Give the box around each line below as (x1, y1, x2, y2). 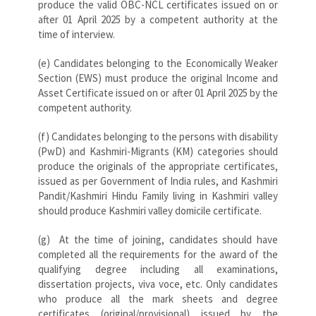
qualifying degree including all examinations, (38, 262, 278, 276)
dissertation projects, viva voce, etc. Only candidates (38, 276, 278, 291)
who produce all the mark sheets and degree (38, 291, 278, 305)
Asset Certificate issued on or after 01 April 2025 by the (38, 85, 278, 99)
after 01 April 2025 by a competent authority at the (38, 12, 278, 26)
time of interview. (38, 27, 115, 41)
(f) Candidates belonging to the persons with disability (38, 129, 278, 143)
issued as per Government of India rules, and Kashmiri (38, 174, 278, 188)
